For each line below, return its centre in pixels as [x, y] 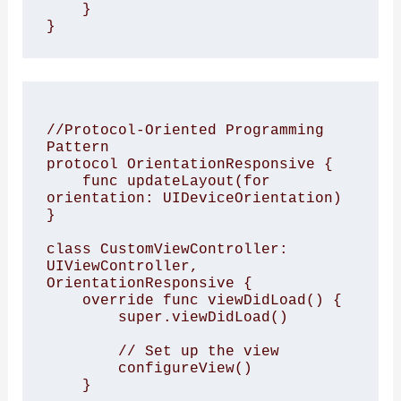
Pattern [77, 148]
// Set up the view [82, 352]
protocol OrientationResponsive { [189, 165]
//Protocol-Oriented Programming [185, 131]
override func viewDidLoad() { [64, 301]
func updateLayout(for [64, 182]
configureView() [82, 369]
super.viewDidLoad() [82, 318]
